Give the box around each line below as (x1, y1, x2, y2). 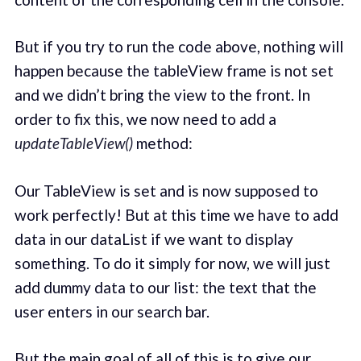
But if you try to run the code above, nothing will (14, 37, 343, 56)
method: (132, 134, 193, 153)
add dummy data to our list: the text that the (14, 277, 317, 297)
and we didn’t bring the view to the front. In (14, 85, 310, 105)
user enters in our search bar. (14, 301, 210, 321)
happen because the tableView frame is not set (14, 61, 334, 81)
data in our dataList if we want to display (14, 229, 293, 248)
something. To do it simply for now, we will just (14, 253, 330, 272)
